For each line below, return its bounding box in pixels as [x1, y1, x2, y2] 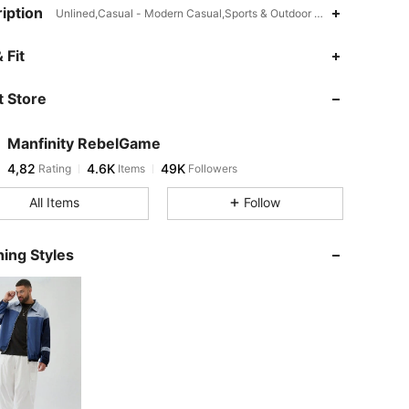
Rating [36, 162, 71, 175]
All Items [28, 194, 79, 210]
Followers [185, 162, 237, 175]
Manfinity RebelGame [7, 134, 161, 152]
